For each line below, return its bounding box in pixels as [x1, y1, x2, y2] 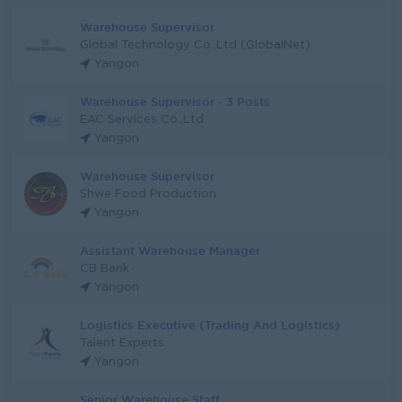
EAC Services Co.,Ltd [80, 115, 204, 125]
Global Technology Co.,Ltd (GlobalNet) [80, 40, 310, 50]
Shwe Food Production [80, 189, 216, 199]
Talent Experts [80, 338, 164, 348]
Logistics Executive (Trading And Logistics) [80, 319, 340, 331]
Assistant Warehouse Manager [80, 244, 260, 257]
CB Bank [80, 264, 129, 274]
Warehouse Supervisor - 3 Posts [80, 95, 270, 108]
